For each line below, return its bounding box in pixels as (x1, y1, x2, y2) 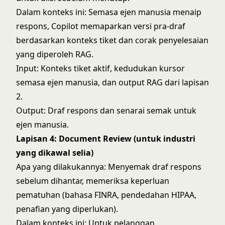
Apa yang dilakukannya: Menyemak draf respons (16, 161, 201, 172)
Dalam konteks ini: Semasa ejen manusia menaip (16, 7, 201, 18)
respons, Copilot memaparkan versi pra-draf (16, 21, 185, 32)
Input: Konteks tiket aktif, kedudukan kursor (16, 63, 185, 74)
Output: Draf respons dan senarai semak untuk (16, 105, 196, 116)
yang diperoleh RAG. (16, 49, 93, 60)
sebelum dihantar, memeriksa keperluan (16, 175, 169, 186)
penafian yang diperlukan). (16, 203, 118, 214)
